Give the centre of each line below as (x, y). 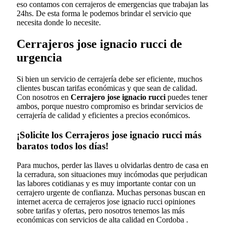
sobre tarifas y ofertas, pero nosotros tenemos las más (101, 211)
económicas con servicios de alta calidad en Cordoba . (102, 220)
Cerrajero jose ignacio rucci (119, 97)
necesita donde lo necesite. (59, 22)
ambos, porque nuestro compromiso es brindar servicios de (110, 106)
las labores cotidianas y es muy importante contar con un (106, 184)
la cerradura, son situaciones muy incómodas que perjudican (112, 175)
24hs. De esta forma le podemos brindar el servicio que (104, 13)
